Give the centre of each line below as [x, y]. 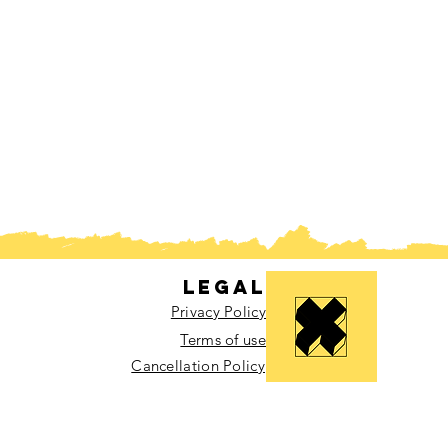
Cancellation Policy [198, 365]
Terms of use [223, 339]
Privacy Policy [218, 311]
